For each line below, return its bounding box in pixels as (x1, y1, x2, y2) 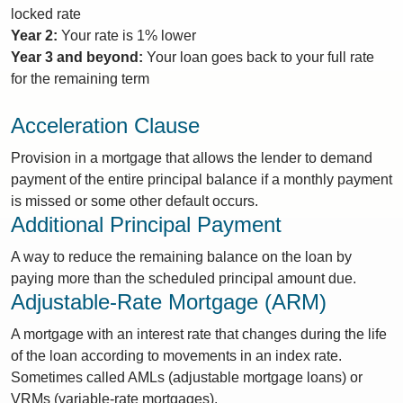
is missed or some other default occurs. (11, 193, 258, 209)
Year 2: (11, 28, 61, 43)
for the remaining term (11, 71, 149, 86)
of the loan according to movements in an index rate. (11, 348, 342, 363)
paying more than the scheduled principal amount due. (11, 271, 356, 286)
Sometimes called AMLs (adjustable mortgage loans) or (11, 370, 363, 385)
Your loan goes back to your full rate (147, 49, 374, 65)
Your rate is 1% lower (61, 28, 196, 43)
